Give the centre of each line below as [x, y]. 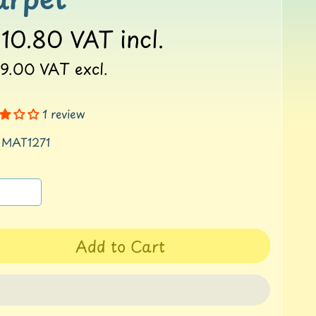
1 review [63, 114]
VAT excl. [73, 69]
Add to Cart [121, 245]
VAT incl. [116, 39]
